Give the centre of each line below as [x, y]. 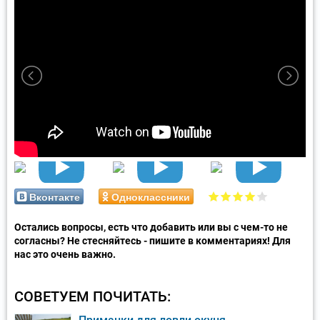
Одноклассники [151, 196]
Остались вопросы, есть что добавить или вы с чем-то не [151, 227]
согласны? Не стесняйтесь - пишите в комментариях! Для [152, 240]
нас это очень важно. [65, 254]
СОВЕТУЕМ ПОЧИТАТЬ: [92, 296]
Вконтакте [55, 196]
